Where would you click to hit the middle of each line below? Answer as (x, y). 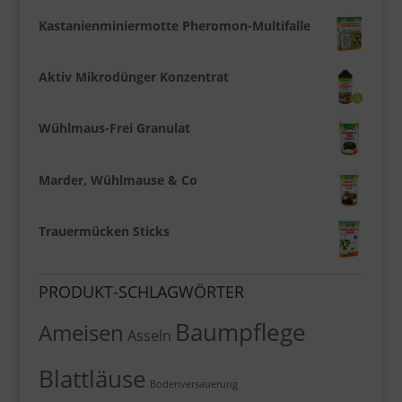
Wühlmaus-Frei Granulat (114, 128)
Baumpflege (240, 332)
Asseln (149, 335)
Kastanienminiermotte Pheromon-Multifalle (174, 25)
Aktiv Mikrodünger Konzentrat (133, 77)
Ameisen (81, 332)
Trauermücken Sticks (104, 231)
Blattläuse (92, 378)
